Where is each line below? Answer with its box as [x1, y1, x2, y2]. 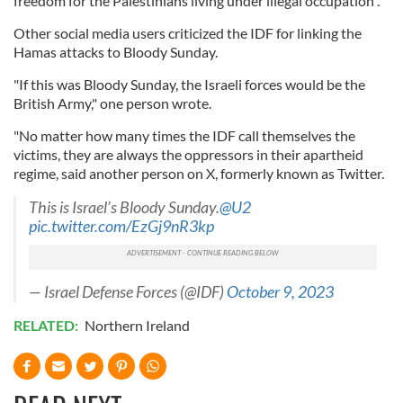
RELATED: [13, 316, 81, 334]
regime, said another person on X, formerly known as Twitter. [13, 164, 387, 182]
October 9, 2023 [227, 282, 334, 301]
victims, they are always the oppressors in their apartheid [13, 145, 363, 163]
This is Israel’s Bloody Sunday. [29, 197, 219, 217]
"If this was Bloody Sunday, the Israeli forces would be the [13, 75, 365, 93]
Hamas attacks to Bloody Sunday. [13, 42, 220, 60]
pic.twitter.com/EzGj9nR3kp [29, 216, 214, 236]
